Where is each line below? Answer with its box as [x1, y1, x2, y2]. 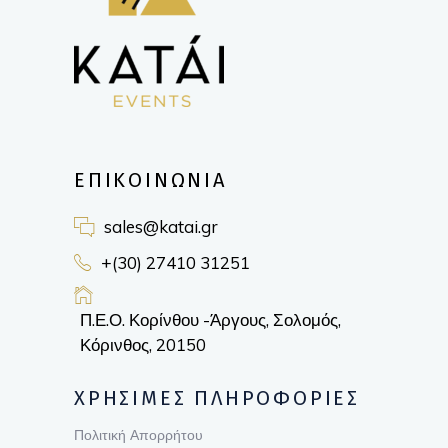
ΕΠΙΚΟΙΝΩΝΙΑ [74, 167, 227, 192]
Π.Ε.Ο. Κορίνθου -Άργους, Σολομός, [80, 308, 341, 330]
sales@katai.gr [104, 216, 218, 238]
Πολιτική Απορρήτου [74, 425, 203, 444]
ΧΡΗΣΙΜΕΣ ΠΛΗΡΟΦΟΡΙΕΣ [74, 385, 360, 410]
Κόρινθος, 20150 [80, 333, 206, 355]
